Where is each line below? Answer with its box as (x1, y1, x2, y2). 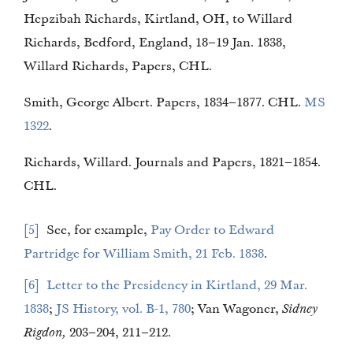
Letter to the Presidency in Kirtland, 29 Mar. (46, 277, 86, 294)
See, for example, (46, 221, 150, 239)
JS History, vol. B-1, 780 (122, 300, 191, 318)
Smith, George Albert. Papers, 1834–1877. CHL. (24, 94, 304, 111)
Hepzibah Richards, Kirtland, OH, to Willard (24, 10, 203, 28)
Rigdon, (24, 324, 66, 341)
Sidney (282, 300, 318, 318)
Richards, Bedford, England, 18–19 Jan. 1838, (24, 34, 286, 51)
